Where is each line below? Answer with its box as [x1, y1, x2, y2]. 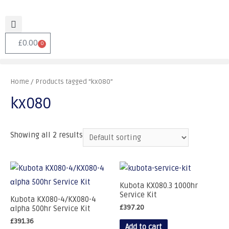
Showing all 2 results [10, 131, 83, 140]
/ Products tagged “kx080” [29, 77, 113, 86]
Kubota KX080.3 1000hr [120, 181, 198, 190]
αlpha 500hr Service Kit [10, 204, 90, 213]
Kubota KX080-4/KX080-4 [10, 195, 96, 204]
